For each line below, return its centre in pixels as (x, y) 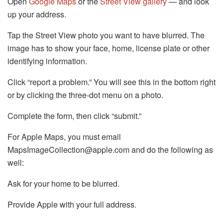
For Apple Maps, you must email (64, 137)
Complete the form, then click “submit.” (74, 116)
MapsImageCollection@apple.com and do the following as (110, 150)
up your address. (37, 14)
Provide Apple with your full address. (72, 205)
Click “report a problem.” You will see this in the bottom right (111, 82)
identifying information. (47, 61)
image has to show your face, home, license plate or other (109, 48)
